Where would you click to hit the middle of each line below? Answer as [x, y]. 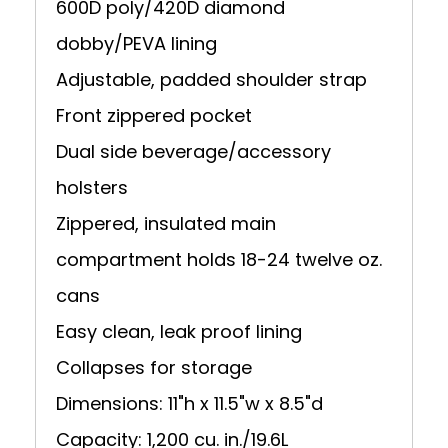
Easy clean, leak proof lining [179, 331]
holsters [92, 187]
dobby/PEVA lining [137, 43]
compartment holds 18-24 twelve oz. [219, 259]
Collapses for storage [154, 367]
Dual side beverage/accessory [194, 151]
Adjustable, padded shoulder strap [212, 79]
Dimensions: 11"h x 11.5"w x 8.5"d [190, 403]
